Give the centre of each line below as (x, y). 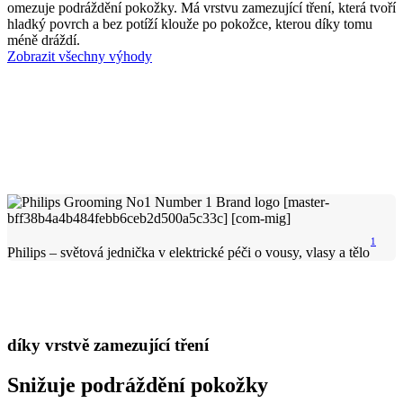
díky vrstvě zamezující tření (108, 345)
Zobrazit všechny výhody (80, 56)
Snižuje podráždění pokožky (138, 385)
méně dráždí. (44, 40)
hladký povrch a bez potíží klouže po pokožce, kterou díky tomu (190, 23)
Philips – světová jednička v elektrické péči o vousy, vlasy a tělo (188, 253)
